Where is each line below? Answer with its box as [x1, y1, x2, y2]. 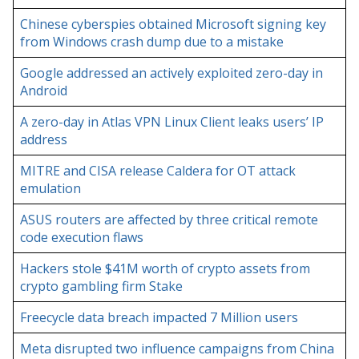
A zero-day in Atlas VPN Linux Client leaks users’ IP [20, 113, 324, 131]
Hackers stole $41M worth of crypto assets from [20, 260, 310, 278]
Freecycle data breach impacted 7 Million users [20, 309, 298, 327]
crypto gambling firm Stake [20, 277, 183, 296]
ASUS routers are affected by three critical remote [20, 211, 318, 229]
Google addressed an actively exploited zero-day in [20, 64, 323, 83]
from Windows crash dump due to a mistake [20, 33, 284, 51]
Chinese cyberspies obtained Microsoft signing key [20, 15, 326, 34]
